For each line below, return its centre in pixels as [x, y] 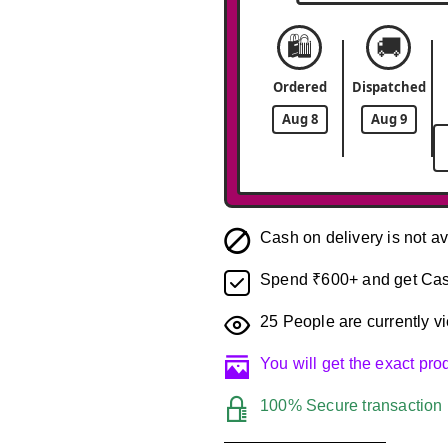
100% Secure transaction [351, 405]
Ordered [299, 87]
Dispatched [388, 87]
